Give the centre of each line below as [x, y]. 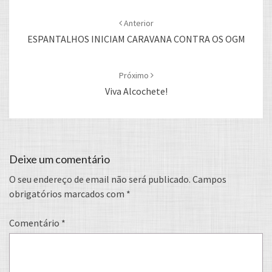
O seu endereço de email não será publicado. [100, 179]
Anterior [138, 23]
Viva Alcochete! [136, 91]
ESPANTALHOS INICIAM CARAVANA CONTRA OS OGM [136, 39]
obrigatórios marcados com [68, 194]
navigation [43, 20]
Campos [209, 179]
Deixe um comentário [59, 159]
